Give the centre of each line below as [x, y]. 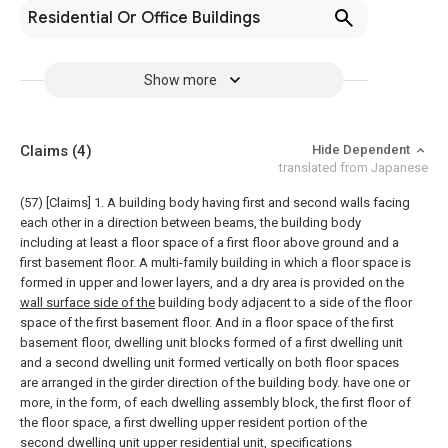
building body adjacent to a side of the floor [283, 302]
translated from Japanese [353, 167]
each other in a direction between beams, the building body [190, 222]
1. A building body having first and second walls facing [252, 202]
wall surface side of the [87, 302]
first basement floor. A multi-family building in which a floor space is [215, 262]
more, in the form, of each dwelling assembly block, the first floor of [215, 402]
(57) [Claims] [55, 202]
